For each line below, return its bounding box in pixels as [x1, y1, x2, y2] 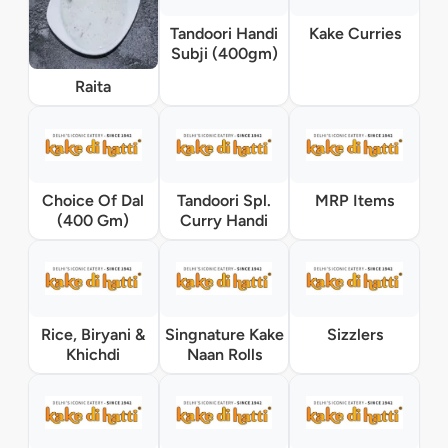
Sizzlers [326, 324, 383, 344]
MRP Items [315, 190, 395, 210]
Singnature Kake [164, 324, 284, 344]
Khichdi [66, 344, 121, 364]
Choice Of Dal [42, 190, 145, 210]
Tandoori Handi [170, 24, 278, 44]
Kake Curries [308, 24, 401, 44]
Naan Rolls [186, 344, 262, 364]
